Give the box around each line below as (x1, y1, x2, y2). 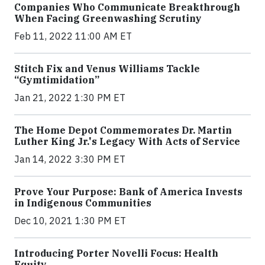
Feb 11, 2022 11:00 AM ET (14, 30, 132, 43)
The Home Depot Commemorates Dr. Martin (14, 124, 232, 137)
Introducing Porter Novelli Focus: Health (14, 247, 218, 260)
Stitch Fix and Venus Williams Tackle (14, 63, 200, 75)
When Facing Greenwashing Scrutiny (14, 12, 202, 25)
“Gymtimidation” (14, 74, 99, 86)
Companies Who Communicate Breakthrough (14, 1, 240, 14)
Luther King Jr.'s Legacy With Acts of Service (14, 135, 240, 148)
